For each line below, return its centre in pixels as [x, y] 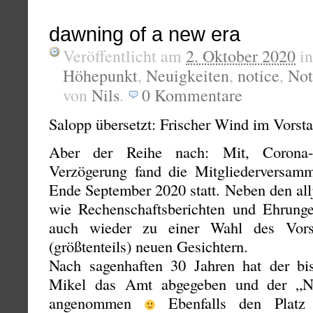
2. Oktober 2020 [241, 56]
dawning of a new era [145, 35]
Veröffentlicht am [124, 56]
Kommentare [198, 95]
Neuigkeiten [188, 76]
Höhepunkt [100, 76]
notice [259, 76]
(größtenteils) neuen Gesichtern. [148, 246]
